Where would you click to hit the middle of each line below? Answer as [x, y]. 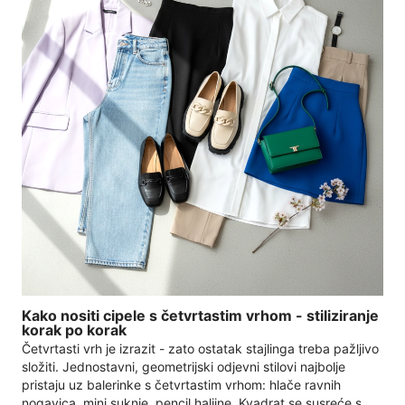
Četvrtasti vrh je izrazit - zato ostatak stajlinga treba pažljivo [200, 348]
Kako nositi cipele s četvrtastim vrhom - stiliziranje [200, 316]
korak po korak [74, 330]
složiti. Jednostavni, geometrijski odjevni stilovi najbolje [184, 366]
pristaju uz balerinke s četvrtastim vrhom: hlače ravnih [181, 384]
